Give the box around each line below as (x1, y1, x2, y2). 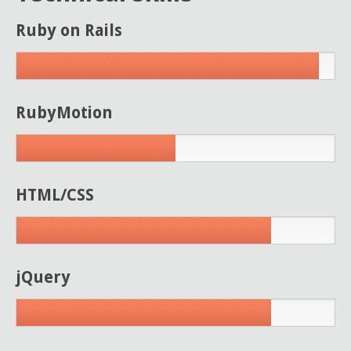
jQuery (16, 268, 71, 287)
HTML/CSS (16, 186, 94, 204)
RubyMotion (16, 103, 113, 122)
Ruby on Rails (16, 21, 122, 40)
